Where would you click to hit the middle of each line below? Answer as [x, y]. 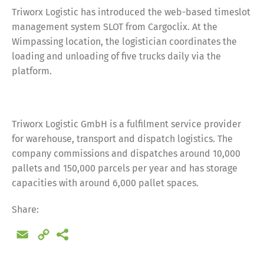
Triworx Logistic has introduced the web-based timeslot [131, 12]
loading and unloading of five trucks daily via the [116, 56]
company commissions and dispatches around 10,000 [126, 154]
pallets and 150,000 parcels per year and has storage [125, 168]
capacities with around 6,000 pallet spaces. [105, 183]
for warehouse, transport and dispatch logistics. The [122, 139]
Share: [25, 209]
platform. [32, 71]
